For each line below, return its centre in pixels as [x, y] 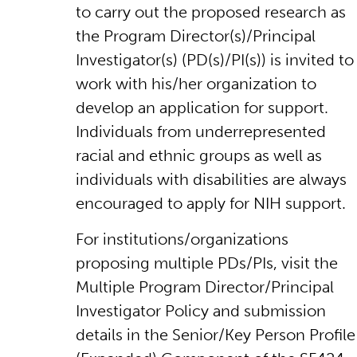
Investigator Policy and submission [201, 310]
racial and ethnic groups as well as [199, 155]
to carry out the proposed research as [211, 12]
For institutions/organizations [182, 239]
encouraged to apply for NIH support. [211, 203]
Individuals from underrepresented [201, 131]
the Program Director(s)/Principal [196, 35]
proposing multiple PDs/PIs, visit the [207, 263]
